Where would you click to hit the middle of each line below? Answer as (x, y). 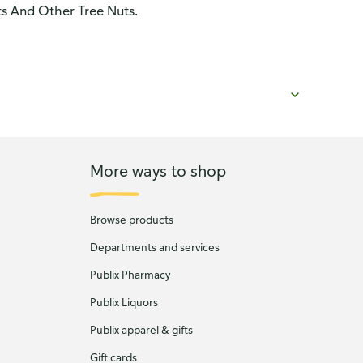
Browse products (131, 220)
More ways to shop (158, 170)
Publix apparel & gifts (141, 330)
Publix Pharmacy (130, 275)
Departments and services (154, 247)
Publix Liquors (124, 302)
